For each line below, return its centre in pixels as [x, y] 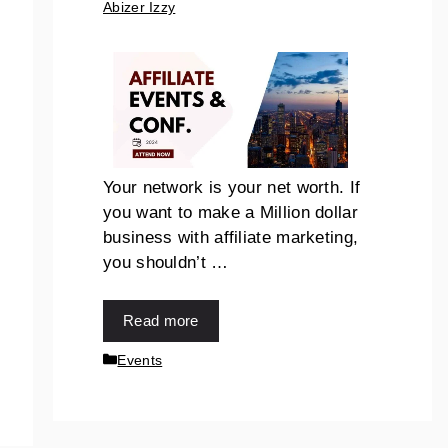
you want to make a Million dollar [230, 212]
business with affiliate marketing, [231, 237]
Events [140, 359]
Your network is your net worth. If [232, 187]
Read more [161, 321]
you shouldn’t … [166, 262]
